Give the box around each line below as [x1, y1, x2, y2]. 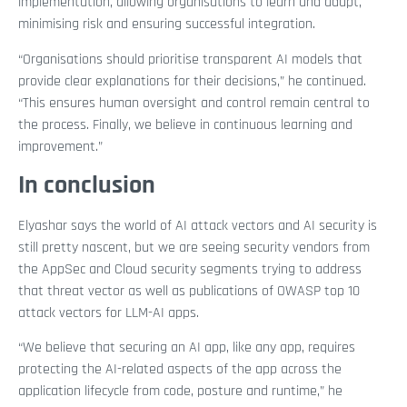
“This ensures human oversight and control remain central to [18, 93, 370, 113]
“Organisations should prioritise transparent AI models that [18, 49, 362, 69]
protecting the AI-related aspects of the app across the [18, 360, 342, 380]
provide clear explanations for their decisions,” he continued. [18, 71, 366, 91]
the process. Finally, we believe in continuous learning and [18, 114, 352, 134]
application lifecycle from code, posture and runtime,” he [18, 382, 342, 402]
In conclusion [18, 168, 155, 202]
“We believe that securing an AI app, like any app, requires [18, 338, 355, 358]
